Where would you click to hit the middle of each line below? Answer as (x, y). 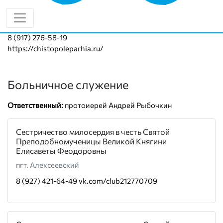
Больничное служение (68, 84)
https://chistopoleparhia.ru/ (56, 48)
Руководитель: (34, 18)
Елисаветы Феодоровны (61, 151)
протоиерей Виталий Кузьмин (113, 18)
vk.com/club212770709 (118, 181)
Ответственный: (35, 105)
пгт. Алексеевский (48, 165)
